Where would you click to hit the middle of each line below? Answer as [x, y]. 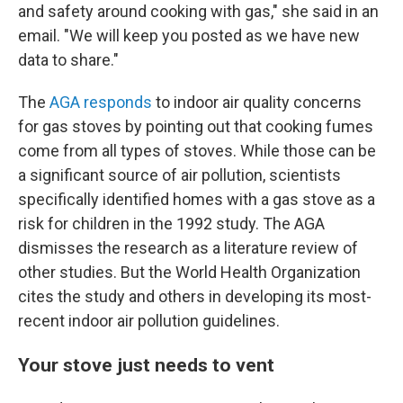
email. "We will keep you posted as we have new [189, 36]
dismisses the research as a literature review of [188, 248]
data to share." [68, 60]
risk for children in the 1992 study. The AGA [171, 224]
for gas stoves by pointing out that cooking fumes [196, 126]
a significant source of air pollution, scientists [179, 175]
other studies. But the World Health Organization [189, 272]
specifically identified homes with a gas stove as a [197, 199]
